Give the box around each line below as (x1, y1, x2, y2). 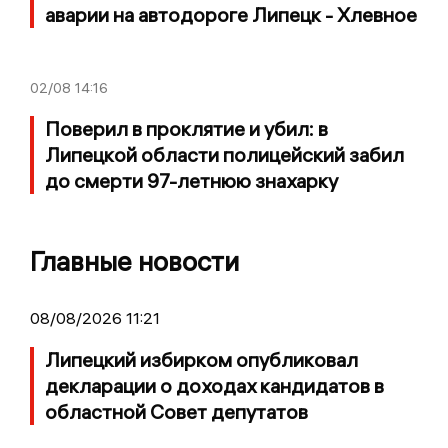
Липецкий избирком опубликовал (45, 346, 358, 372)
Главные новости (30, 244, 239, 278)
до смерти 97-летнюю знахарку (45, 167, 338, 193)
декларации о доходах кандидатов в (45, 372, 384, 398)
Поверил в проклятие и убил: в (45, 115, 328, 141)
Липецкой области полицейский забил (45, 141, 404, 167)
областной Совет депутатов (45, 398, 308, 424)
